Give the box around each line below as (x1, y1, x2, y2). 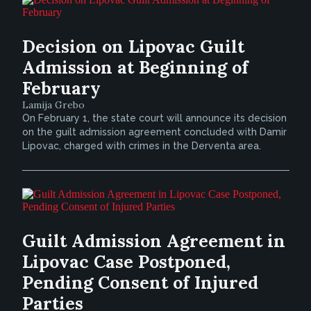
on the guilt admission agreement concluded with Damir (22, 126, 287, 137)
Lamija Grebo (22, 99, 85, 111)
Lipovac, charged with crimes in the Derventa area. (22, 140, 261, 151)
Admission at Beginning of (22, 56, 249, 78)
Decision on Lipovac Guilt (22, 35, 244, 58)
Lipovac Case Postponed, (22, 251, 230, 273)
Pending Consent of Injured (22, 271, 258, 294)
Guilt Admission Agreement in (22, 230, 285, 252)
